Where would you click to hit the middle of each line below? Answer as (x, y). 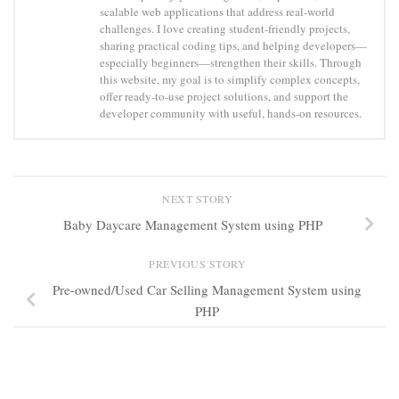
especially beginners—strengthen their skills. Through (231, 63)
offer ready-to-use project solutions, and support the (224, 97)
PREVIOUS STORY (199, 264)
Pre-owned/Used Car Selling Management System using (207, 290)
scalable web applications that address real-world (217, 12)
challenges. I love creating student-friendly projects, (225, 29)
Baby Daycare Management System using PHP (192, 225)
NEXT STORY (199, 199)
